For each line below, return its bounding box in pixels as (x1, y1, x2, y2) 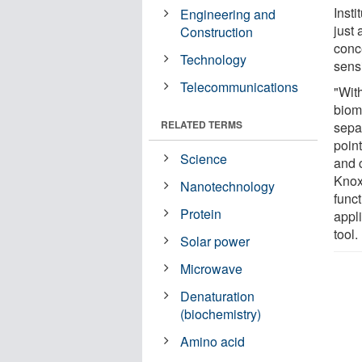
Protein (180, 204, 222, 223)
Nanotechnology (180, 176, 276, 196)
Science (180, 149, 228, 168)
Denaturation (180, 286, 255, 305)
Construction (180, 22, 254, 41)
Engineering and (180, 4, 276, 23)
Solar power (180, 231, 250, 250)
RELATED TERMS (161, 116, 242, 132)
